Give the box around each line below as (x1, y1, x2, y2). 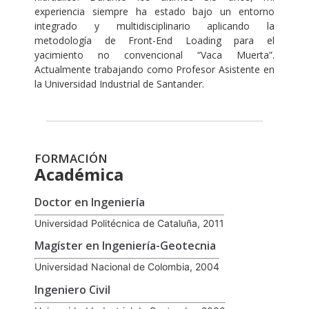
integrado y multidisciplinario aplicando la (34, 19, 275, 33)
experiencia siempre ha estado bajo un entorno (34, 5, 275, 19)
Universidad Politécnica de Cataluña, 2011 (34, 217, 224, 229)
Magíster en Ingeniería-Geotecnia (34, 238, 216, 254)
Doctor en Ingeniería (34, 194, 145, 210)
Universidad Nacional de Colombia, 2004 (34, 261, 219, 273)
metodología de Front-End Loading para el (34, 34, 275, 48)
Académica (34, 162, 123, 186)
